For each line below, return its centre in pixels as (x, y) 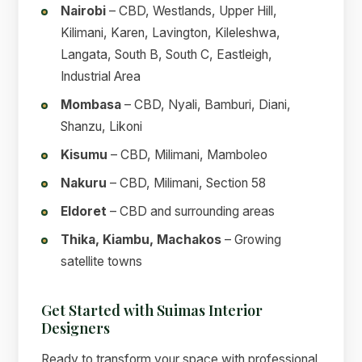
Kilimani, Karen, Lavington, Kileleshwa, (171, 33)
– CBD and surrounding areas (191, 212)
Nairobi (84, 11)
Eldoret (84, 212)
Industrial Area (101, 77)
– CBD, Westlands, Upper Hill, (192, 11)
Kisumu (84, 155)
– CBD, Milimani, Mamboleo (188, 155)
